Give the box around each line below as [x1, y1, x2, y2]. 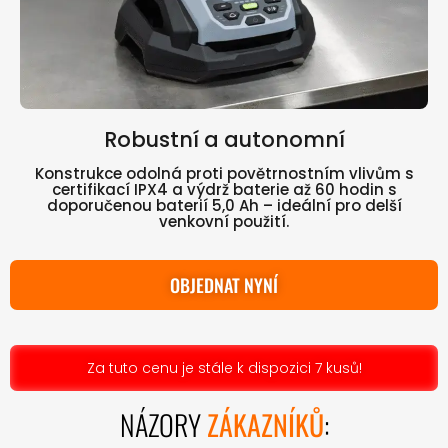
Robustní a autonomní [103, 125, 345, 155]
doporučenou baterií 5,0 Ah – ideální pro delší [46, 195, 402, 217]
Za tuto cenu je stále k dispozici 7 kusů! [86, 358, 362, 379]
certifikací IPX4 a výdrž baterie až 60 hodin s [51, 179, 397, 201]
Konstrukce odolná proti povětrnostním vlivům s [34, 163, 414, 185]
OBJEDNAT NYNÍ [170, 272, 278, 299]
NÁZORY [119, 404, 207, 446]
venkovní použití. [159, 211, 289, 233]
